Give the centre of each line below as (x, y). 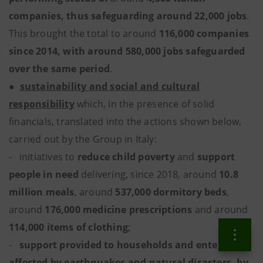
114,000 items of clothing (68, 227)
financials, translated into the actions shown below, (125, 122)
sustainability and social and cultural (110, 86)
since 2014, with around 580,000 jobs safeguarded (127, 51)
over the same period (59, 69)
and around (221, 210)
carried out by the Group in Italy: (83, 139)
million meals (42, 192)
